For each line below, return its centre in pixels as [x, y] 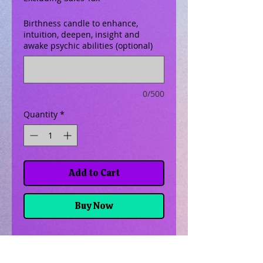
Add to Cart [94, 173]
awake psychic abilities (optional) [88, 45]
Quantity [41, 114]
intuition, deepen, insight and [82, 34]
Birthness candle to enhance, [81, 23]
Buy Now [94, 206]
